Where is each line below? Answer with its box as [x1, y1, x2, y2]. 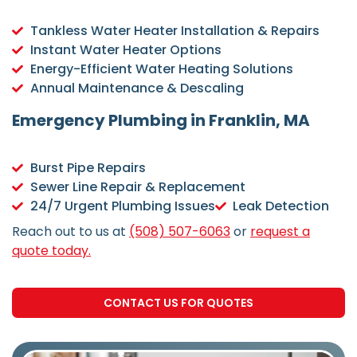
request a [250, 222, 310, 241]
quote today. [12, 241, 91, 260]
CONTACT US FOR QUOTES [104, 295, 253, 312]
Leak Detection [233, 196, 329, 215]
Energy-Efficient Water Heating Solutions [29, 59, 293, 78]
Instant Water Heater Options [29, 40, 222, 59]
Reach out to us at [12, 222, 129, 241]
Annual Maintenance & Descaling [29, 78, 244, 97]
